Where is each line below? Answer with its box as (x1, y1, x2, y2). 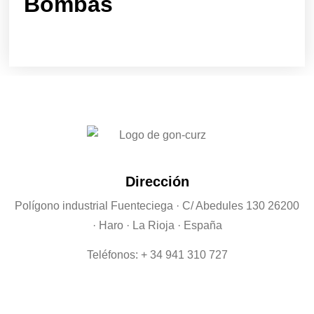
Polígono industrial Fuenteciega (15, 200, 176, 212)
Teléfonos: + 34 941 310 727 (86, 249, 228, 261)
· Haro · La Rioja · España (92, 219, 222, 232)
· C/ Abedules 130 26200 (176, 200, 299, 212)
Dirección (125, 174, 189, 190)
